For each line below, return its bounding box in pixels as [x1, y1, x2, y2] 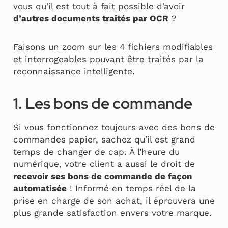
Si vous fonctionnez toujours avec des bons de [13, 122, 215, 133]
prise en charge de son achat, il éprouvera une [13, 195, 215, 206]
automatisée [13, 183, 67, 194]
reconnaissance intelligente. [13, 66, 135, 77]
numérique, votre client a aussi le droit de [13, 159, 195, 169]
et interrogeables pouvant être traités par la [13, 54, 204, 65]
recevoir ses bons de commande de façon [13, 171, 192, 182]
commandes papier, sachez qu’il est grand [13, 134, 195, 145]
